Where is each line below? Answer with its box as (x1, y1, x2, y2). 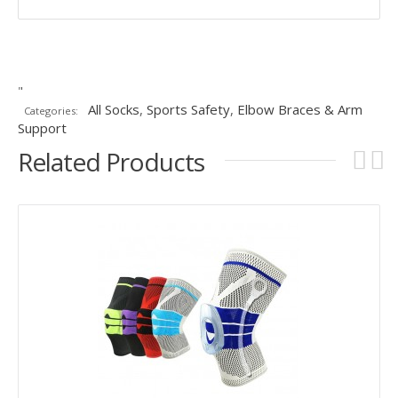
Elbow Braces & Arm (236, 100, 362, 119)
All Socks (87, 100, 139, 119)
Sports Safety (146, 100, 230, 119)
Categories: (23, 104, 78, 118)
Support (18, 119, 67, 138)
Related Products (18, 145, 204, 179)
